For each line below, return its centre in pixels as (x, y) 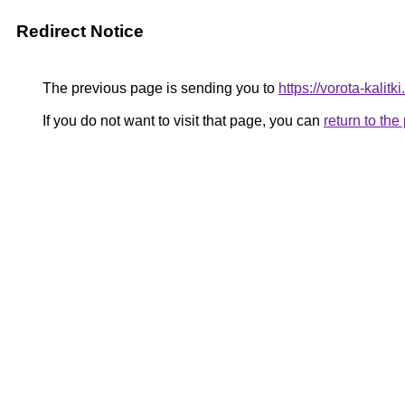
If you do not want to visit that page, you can (181, 121)
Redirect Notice (80, 31)
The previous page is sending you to (159, 88)
